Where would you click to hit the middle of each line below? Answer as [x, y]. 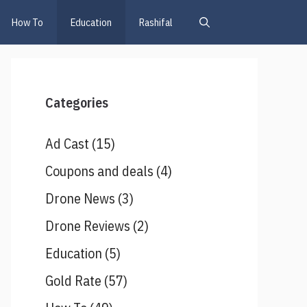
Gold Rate [73, 281]
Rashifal [156, 22]
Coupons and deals [99, 171]
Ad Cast [67, 144]
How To [27, 22]
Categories [77, 102]
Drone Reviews [88, 226]
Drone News [80, 198]
